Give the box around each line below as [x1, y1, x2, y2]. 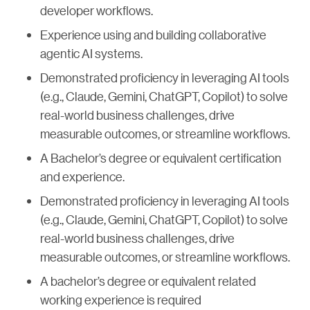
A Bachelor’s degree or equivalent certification [40, 150, 282, 166]
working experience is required [40, 292, 201, 308]
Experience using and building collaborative [40, 27, 266, 43]
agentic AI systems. [40, 46, 143, 62]
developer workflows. [40, 3, 153, 19]
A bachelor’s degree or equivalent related [40, 273, 256, 289]
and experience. [40, 169, 125, 185]
